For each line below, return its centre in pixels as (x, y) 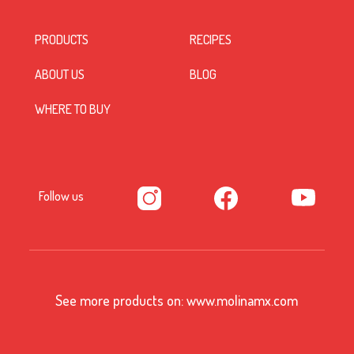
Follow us (62, 196)
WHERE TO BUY (73, 109)
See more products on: (121, 300)
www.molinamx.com (243, 300)
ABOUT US (60, 74)
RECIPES (211, 39)
